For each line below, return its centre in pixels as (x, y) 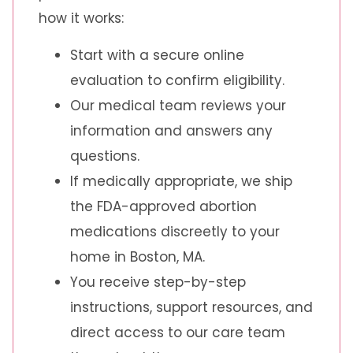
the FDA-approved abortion (163, 206)
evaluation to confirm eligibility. (177, 80)
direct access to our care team (178, 332)
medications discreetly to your (175, 231)
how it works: (81, 19)
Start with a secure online (157, 55)
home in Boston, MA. (137, 256)
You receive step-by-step (158, 282)
